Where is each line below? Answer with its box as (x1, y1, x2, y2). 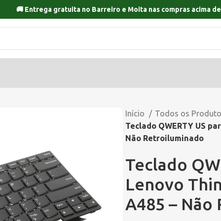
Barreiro (92, 5, 120, 13)
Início (125, 109, 147, 118)
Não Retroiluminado (125, 134, 204, 143)
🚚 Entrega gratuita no (16, 5, 92, 13)
